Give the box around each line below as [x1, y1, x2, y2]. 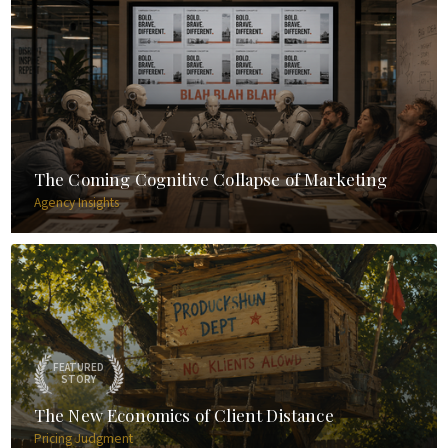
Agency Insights [33, 192, 119, 212]
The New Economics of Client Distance [33, 404, 334, 427]
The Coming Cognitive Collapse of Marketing [33, 168, 387, 191]
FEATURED [53, 358, 105, 376]
